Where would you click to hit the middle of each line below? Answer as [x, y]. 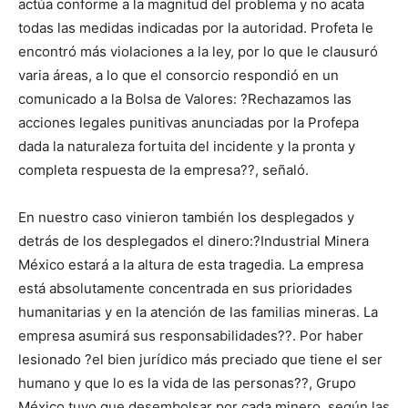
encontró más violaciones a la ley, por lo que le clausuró [198, 52]
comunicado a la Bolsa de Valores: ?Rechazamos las [185, 99]
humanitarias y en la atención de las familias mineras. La [198, 312]
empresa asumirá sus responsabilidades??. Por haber [191, 336]
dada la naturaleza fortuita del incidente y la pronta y [187, 147]
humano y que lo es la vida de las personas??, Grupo [187, 383]
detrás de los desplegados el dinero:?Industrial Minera [194, 241]
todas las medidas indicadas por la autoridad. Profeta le [196, 28]
